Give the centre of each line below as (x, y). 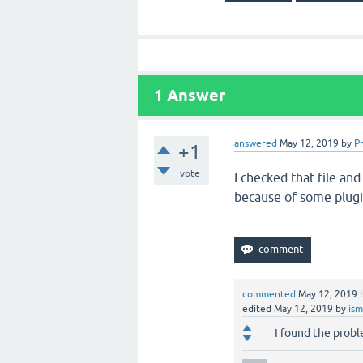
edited (257, 309)
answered (256, 143)
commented (269, 294)
